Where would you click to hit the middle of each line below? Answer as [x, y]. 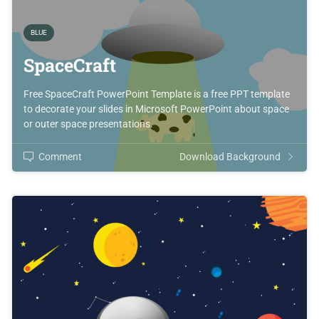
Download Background [230, 156]
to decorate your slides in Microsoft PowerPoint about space [156, 109]
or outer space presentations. [88, 124]
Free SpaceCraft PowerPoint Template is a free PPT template [157, 94]
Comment [60, 156]
